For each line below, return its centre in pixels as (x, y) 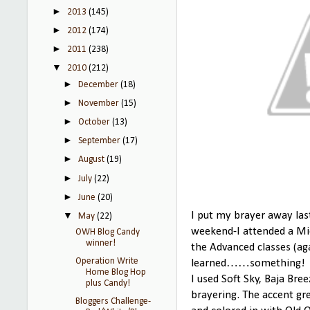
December (100, 84)
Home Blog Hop (116, 272)
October (95, 122)
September (101, 141)
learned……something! (249, 264)
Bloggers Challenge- (113, 301)
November (100, 103)
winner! (100, 243)
